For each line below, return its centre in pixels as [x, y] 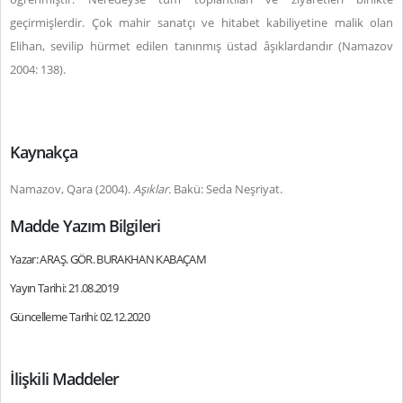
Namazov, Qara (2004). [72, 189]
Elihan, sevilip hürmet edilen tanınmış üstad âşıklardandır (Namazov [201, 46]
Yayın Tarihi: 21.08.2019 [64, 288]
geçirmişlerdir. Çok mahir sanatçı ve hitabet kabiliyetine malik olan [201, 22]
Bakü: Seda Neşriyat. [227, 189]
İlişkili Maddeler [65, 379]
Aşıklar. [152, 189]
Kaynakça [44, 152]
